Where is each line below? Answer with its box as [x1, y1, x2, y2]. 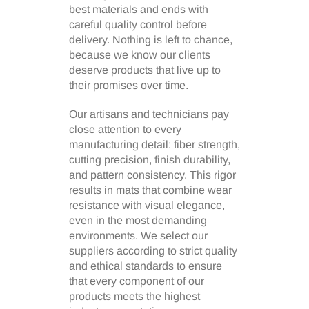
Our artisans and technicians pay [69, 108, 229, 120]
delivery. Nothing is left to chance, [69, 33, 232, 46]
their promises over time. [69, 79, 188, 91]
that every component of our [69, 275, 204, 287]
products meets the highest [69, 290, 200, 302]
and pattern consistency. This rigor [69, 168, 236, 181]
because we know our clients [69, 48, 210, 61]
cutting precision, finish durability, [69, 153, 230, 166]
